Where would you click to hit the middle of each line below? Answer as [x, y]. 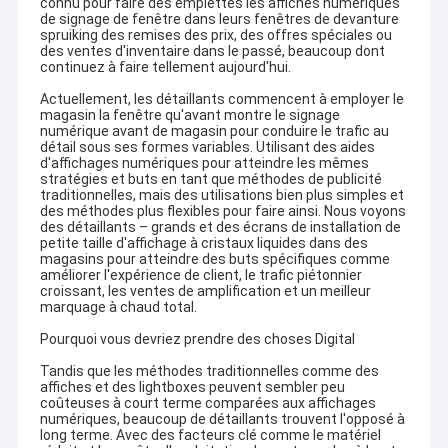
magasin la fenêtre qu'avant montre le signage [189, 115]
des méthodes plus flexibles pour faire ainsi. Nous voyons [222, 211]
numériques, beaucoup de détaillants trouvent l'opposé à [222, 419]
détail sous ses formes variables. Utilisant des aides [207, 147]
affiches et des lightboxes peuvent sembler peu [192, 387]
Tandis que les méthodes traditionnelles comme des [209, 371]
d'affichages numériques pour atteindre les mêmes [204, 163]
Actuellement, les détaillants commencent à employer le [221, 99]
